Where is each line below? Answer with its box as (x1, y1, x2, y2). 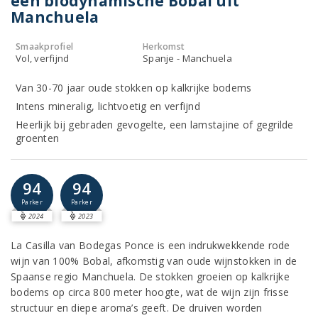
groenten (16, 131, 60, 145)
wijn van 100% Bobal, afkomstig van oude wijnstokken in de (11, 254, 297, 268)
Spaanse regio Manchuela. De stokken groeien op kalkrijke (11, 270, 290, 283)
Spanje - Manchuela (143, 52, 232, 65)
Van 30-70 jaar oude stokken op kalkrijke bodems (16, 81, 252, 94)
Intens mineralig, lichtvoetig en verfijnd (16, 99, 200, 113)
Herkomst (143, 40, 185, 53)
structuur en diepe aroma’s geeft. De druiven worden (11, 301, 263, 314)
